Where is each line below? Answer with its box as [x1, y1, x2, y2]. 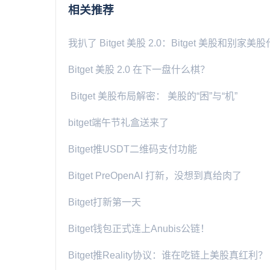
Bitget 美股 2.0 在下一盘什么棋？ [68, 64, 210, 75]
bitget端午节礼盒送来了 [68, 117, 169, 128]
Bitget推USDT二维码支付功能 [68, 143, 197, 154]
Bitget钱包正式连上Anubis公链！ [68, 223, 210, 234]
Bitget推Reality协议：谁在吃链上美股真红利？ [68, 250, 268, 260]
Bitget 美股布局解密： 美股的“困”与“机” [68, 90, 237, 101]
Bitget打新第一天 [68, 196, 141, 207]
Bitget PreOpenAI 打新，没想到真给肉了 [68, 170, 242, 181]
